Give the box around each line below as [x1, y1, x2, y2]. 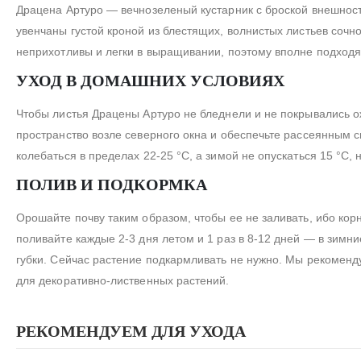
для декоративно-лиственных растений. [16, 274, 230, 288]
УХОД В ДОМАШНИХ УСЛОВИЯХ [16, 72, 284, 90]
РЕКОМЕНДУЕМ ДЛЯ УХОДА [16, 322, 246, 341]
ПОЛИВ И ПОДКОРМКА [16, 176, 207, 194]
